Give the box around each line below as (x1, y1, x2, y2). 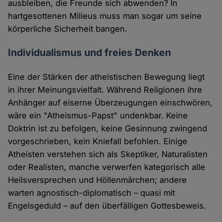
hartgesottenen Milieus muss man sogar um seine (8, 11, 202, 21)
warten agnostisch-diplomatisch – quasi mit (8, 188, 175, 198)
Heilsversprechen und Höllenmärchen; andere (8, 175, 187, 185)
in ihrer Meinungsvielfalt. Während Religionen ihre (8, 85, 203, 95)
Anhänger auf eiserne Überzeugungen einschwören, (8, 98, 213, 108)
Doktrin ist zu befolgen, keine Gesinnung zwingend (8, 123, 208, 134)
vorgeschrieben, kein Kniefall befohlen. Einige (8, 136, 188, 147)
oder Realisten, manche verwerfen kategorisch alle (8, 162, 206, 172)
